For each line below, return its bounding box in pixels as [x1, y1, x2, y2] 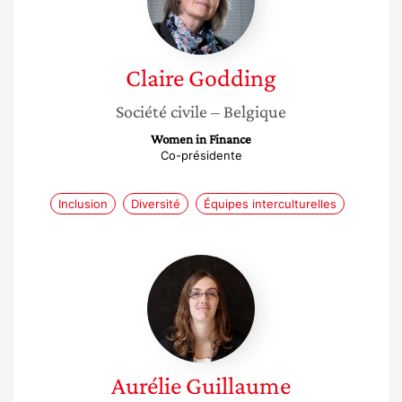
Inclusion [58, 197, 108, 211]
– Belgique [211, 101, 286, 121]
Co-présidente [160, 148, 242, 162]
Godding [188, 64, 276, 92]
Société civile [116, 101, 207, 121]
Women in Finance [151, 132, 251, 146]
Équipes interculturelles [204, 197, 336, 211]
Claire [126, 64, 184, 92]
